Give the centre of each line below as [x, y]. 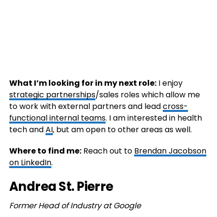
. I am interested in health [154, 118]
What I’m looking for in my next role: [83, 83]
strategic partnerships [52, 95]
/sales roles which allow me [147, 95]
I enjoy [169, 83]
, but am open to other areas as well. [122, 130]
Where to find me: [45, 151]
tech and [27, 130]
